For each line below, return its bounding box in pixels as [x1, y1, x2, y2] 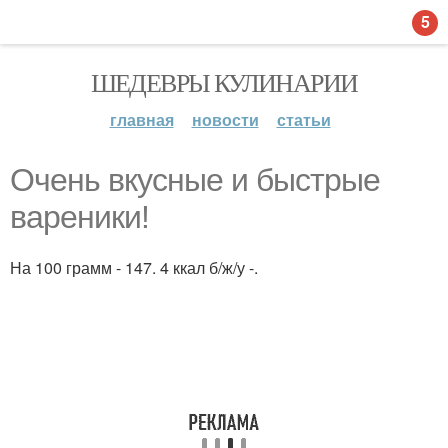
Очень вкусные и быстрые [10, 162, 380, 198]
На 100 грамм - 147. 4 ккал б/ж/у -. [10, 256, 258, 279]
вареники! [10, 199, 149, 235]
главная [109, 108, 174, 131]
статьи [276, 108, 331, 131]
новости [191, 108, 259, 131]
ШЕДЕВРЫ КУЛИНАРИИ [90, 65, 358, 99]
